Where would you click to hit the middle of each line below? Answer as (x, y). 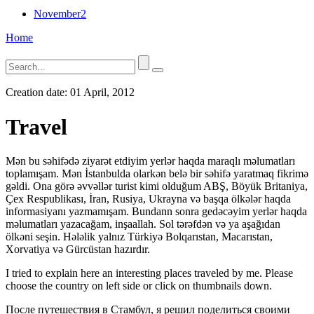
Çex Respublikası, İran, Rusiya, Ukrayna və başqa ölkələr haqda (148, 198)
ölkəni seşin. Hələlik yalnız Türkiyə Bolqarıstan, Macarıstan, (139, 236)
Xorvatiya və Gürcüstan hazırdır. (78, 249)
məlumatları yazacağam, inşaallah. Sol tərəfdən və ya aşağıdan (143, 224)
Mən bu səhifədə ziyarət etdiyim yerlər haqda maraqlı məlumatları (150, 161)
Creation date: (38, 93)
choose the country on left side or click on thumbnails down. (139, 285)
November (57, 14)
